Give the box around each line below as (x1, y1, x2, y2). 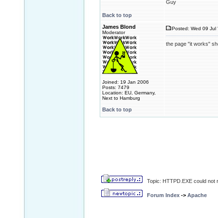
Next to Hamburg (102, 95, 140, 101)
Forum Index (147, 192, 180, 198)
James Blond (102, 24, 136, 30)
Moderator (102, 30, 125, 35)
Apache (187, 192, 207, 198)
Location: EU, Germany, (102, 90, 156, 95)
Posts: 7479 (102, 85, 129, 90)
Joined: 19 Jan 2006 (102, 79, 149, 85)
